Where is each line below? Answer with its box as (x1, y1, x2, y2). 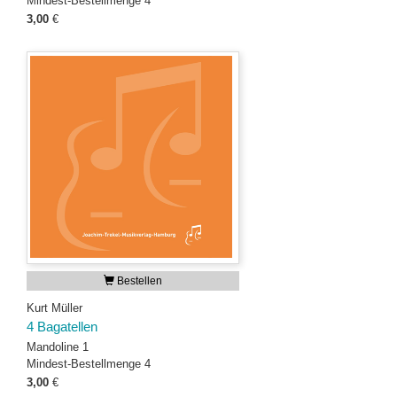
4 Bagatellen (27, 320, 97, 334)
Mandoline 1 (27, 340, 89, 354)
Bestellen (114, 275, 162, 287)
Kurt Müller (27, 301, 82, 315)
